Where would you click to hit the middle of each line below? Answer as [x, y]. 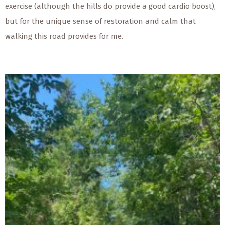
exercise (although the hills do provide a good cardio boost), [110, 6]
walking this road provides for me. [64, 36]
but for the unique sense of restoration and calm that [100, 21]
